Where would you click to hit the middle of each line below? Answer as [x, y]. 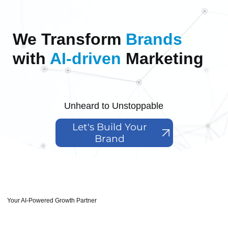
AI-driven [85, 59]
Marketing [162, 59]
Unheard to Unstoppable [114, 106]
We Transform [69, 39]
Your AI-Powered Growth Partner [52, 201]
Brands [154, 39]
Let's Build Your [109, 127]
